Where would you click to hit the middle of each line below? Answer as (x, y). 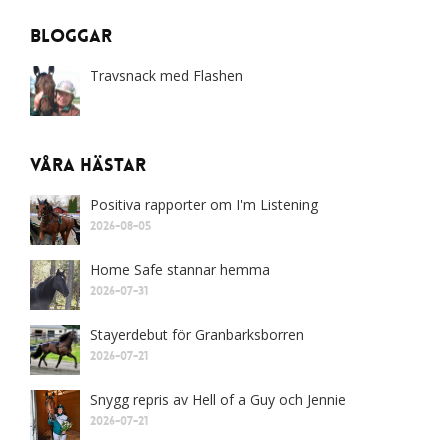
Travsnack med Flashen (166, 76)
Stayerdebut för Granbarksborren (197, 335)
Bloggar (71, 36)
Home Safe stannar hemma (180, 270)
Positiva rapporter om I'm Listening (204, 205)
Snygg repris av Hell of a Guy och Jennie (218, 400)
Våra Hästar (88, 165)
